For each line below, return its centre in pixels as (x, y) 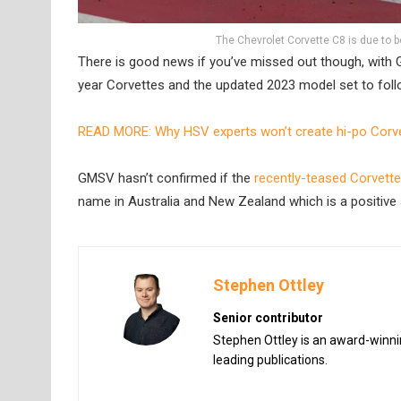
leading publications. (270, 359)
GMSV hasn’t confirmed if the (166, 179)
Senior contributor (268, 317)
